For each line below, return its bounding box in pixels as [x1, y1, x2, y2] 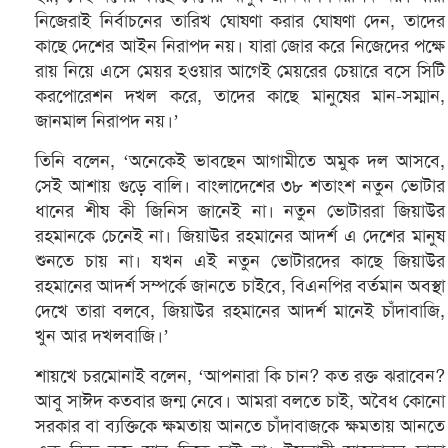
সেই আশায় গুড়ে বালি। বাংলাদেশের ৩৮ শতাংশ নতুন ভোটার [35, 173, 445, 198]
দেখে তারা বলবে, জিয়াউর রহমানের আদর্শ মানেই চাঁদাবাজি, [35, 298, 445, 323]
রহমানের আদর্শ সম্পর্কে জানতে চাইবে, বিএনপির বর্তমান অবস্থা [35, 273, 445, 298]
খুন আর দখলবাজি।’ [35, 323, 169, 348]
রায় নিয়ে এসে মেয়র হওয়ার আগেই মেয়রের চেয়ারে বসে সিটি [35, 58, 445, 83]
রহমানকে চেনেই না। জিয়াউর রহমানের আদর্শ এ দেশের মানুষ [35, 223, 445, 248]
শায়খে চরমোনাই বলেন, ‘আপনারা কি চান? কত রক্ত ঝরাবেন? [35, 363, 445, 388]
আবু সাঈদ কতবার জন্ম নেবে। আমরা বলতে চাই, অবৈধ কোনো [35, 388, 445, 413]
